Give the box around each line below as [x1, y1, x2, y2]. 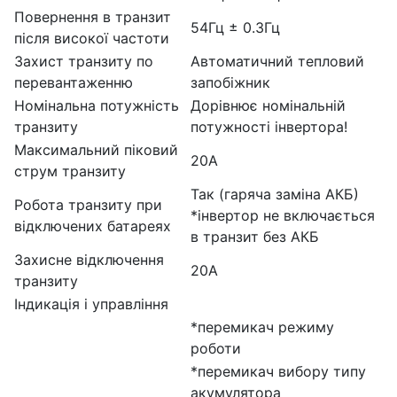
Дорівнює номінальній [191, 96, 346, 114]
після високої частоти [14, 28, 169, 47]
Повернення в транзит [14, 7, 171, 26]
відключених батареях [14, 216, 171, 235]
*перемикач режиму [191, 317, 334, 336]
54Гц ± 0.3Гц [191, 18, 280, 36]
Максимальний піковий [14, 140, 178, 159]
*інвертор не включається [191, 206, 375, 224]
